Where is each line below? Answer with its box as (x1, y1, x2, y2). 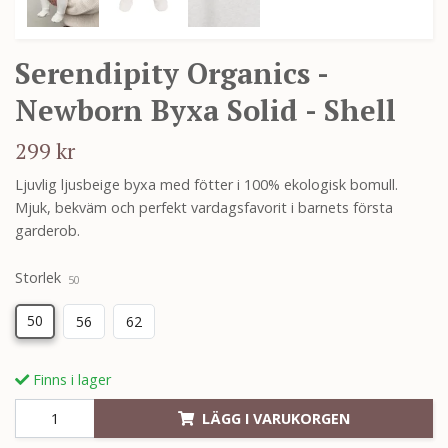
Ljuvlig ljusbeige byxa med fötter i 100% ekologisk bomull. (15, 175, 398, 195)
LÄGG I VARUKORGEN (201, 408, 350, 428)
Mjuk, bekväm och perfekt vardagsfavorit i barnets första (15, 198, 393, 218)
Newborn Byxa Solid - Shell (15, 91, 396, 130)
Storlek (15, 268, 61, 288)
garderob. (15, 221, 80, 241)
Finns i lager (29, 369, 111, 389)
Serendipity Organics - (15, 54, 328, 93)
